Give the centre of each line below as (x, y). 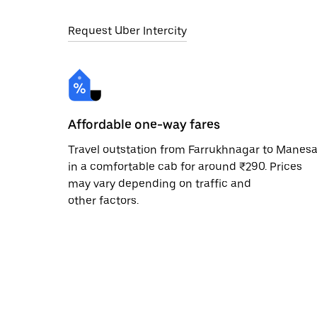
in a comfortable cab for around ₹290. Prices (185, 166)
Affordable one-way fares (144, 124)
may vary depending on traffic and (160, 183)
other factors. (103, 200)
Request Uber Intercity (127, 30)
